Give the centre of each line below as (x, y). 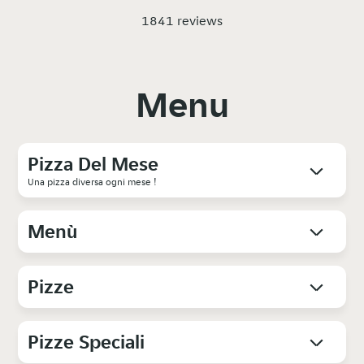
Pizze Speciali (87, 342)
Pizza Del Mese (93, 164)
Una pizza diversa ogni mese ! (93, 182)
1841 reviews (182, 21)
